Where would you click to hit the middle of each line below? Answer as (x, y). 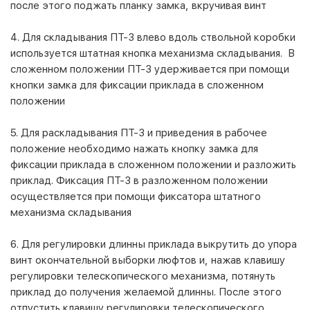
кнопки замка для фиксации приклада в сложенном (137, 85)
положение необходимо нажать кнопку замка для (134, 148)
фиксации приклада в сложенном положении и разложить (153, 164)
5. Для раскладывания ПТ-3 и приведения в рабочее (139, 133)
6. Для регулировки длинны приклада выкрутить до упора (154, 244)
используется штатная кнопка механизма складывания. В (153, 53)
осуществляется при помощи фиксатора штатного (136, 196)
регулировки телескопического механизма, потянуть (143, 276)
